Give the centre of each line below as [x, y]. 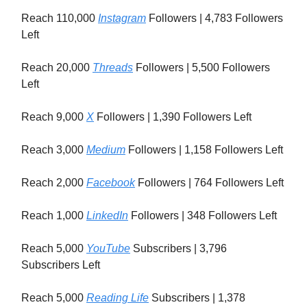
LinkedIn [107, 216]
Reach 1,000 [54, 216]
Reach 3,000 [54, 150]
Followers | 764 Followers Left [209, 183]
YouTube [108, 249]
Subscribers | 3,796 [179, 249]
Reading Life [118, 298]
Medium [106, 150]
